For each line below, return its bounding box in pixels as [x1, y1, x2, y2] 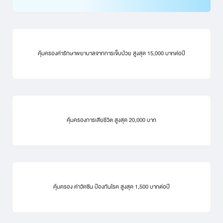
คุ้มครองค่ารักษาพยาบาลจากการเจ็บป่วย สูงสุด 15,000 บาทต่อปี [38, 48, 185, 58]
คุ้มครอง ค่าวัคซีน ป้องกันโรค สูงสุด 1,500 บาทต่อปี [53, 182, 170, 192]
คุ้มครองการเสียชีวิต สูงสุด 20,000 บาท [67, 115, 156, 125]
